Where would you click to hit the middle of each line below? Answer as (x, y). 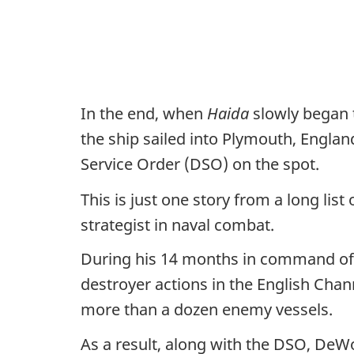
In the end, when (144, 113)
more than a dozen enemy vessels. (207, 309)
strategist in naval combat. (177, 224)
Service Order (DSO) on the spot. (200, 164)
